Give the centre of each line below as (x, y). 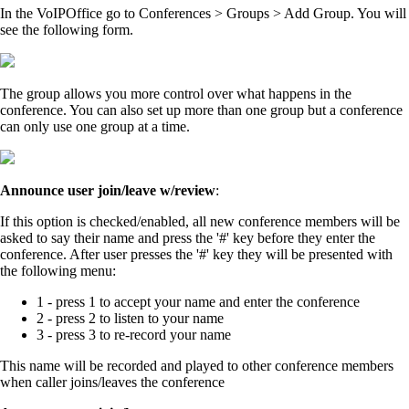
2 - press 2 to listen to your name (130, 318)
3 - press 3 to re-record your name (134, 334)
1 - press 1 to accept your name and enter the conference (198, 301)
